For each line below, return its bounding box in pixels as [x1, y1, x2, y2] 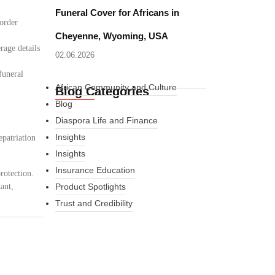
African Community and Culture [55, 82, 177, 92]
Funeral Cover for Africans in [55, 7, 180, 18]
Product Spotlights [55, 182, 126, 192]
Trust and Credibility [55, 198, 133, 208]
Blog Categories [55, 85, 150, 98]
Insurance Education [55, 165, 136, 175]
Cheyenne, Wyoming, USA [55, 31, 169, 41]
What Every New [68, 256, 179, 272]
